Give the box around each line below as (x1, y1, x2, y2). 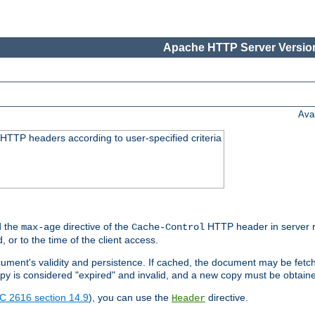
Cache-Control (131, 221, 205, 233)
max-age (21, 221, 60, 233)
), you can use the (89, 292, 172, 304)
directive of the (60, 221, 131, 233)
